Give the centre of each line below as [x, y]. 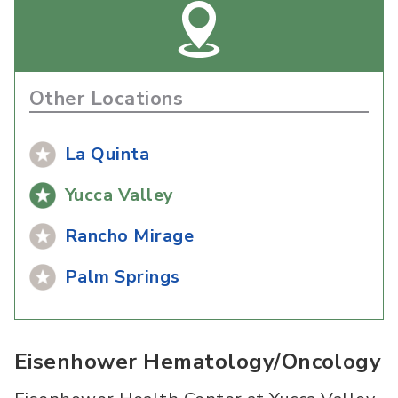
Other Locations [107, 99]
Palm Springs [123, 277]
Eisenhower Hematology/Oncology [198, 362]
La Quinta [107, 155]
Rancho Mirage [130, 236]
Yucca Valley [119, 195]
